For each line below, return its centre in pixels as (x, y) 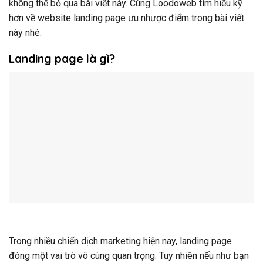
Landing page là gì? (62, 59)
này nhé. (25, 32)
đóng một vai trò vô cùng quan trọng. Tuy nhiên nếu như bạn (129, 255)
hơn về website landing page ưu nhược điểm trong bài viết (127, 18)
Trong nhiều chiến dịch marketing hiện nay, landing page (120, 241)
